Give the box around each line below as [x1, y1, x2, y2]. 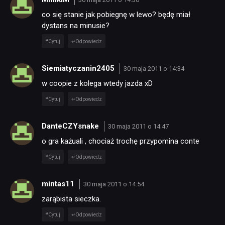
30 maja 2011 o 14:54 [83, 180, 144, 188]
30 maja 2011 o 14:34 [123, 65, 184, 73]
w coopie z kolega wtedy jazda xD [42, 78, 153, 88]
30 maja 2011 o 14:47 [107, 123, 169, 131]
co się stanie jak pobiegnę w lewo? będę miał [42, 10, 190, 19]
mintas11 [42, 179, 76, 189]
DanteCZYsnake [42, 122, 101, 131]
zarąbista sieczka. [42, 194, 101, 203]
